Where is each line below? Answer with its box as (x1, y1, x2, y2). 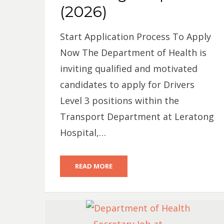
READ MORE (74, 161, 112, 170)
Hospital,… (59, 126, 106, 138)
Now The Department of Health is (59, 46, 206, 58)
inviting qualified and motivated (59, 62, 197, 74)
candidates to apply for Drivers (59, 78, 194, 90)
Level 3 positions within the (59, 94, 179, 106)
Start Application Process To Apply (59, 30, 211, 42)
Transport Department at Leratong (59, 110, 214, 122)
